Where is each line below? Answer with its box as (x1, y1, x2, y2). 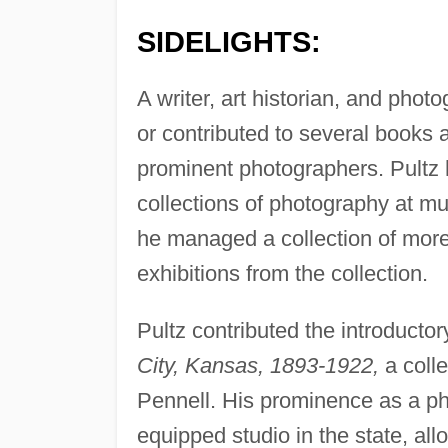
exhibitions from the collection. (136, 261, 428, 287)
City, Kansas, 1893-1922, (136, 353, 379, 379)
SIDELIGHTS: (136, 26, 321, 59)
